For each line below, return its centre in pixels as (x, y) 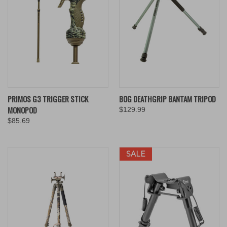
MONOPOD (22, 110)
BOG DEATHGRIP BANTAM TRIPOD (167, 99)
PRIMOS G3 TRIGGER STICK (48, 99)
